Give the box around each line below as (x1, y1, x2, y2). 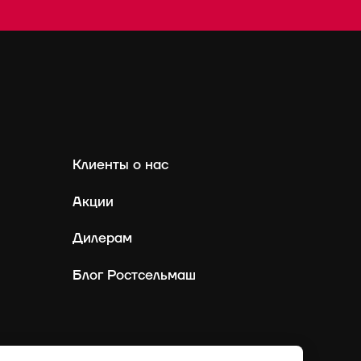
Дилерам (72, 229, 132, 248)
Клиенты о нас (72, 156, 168, 175)
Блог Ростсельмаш (72, 265, 196, 284)
